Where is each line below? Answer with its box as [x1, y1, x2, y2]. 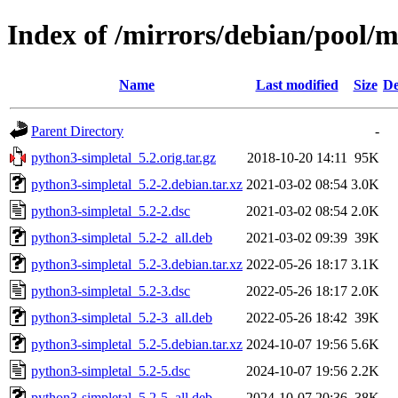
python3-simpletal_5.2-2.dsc [31, 203, 190, 219]
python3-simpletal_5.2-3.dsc [31, 283, 190, 298]
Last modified [255, 76, 338, 92]
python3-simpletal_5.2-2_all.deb [31, 229, 212, 245]
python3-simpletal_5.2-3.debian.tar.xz [31, 256, 243, 272]
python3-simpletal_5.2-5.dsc [31, 362, 190, 378]
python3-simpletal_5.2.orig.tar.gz [31, 149, 216, 165]
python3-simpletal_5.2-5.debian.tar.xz [31, 336, 243, 352]
